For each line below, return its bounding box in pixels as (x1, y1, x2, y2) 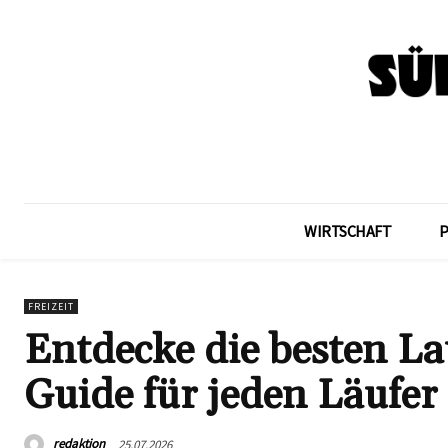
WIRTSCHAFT (304, 221, 391, 242)
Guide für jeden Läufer (24, 370, 437, 423)
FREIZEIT (28, 300, 74, 314)
